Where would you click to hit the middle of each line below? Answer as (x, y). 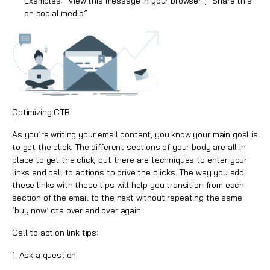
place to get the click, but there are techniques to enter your (130, 159)
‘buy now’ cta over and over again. (77, 210)
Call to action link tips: (55, 232)
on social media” (56, 13)
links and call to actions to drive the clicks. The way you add (128, 172)
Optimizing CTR (41, 112)
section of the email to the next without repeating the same (127, 197)
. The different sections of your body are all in (158, 147)
